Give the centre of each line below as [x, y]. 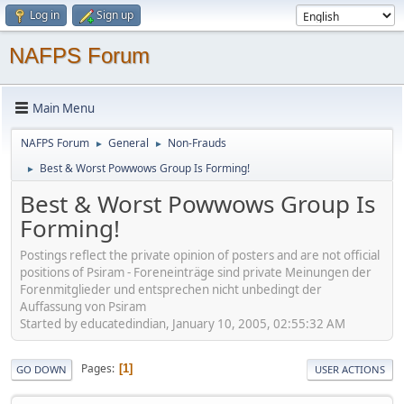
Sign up [115, 15]
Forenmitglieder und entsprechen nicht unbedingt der [171, 289]
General [129, 143]
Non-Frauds [197, 143]
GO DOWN [41, 369]
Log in [45, 15]
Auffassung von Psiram [83, 306]
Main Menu [64, 108]
